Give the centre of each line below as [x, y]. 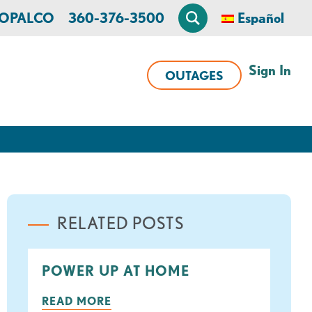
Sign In [270, 70]
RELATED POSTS [120, 224]
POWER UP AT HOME [115, 271]
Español [261, 18]
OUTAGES [194, 75]
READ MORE [76, 301]
